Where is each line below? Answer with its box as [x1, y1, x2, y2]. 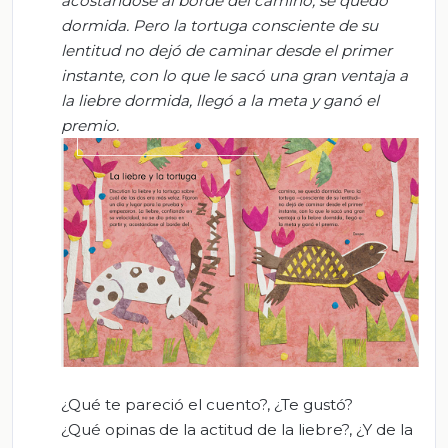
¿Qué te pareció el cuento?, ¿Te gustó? [61, 395, 353, 415]
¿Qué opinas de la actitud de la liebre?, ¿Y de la [61, 420, 413, 440]
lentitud [61, 41, 124, 61]
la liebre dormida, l [61, 91, 200, 111]
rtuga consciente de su [206, 16, 378, 36]
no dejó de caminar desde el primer [124, 41, 392, 61]
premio [61, 116, 116, 136]
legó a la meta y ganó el [200, 91, 379, 111]
